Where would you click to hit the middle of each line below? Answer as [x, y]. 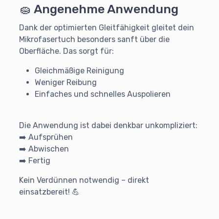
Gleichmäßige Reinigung [79, 71]
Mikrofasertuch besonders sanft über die [94, 40]
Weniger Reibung [66, 83]
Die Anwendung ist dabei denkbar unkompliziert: [108, 126]
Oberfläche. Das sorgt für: [66, 51]
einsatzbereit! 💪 [49, 192]
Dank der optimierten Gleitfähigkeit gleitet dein [107, 28]
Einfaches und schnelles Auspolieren [103, 94]
